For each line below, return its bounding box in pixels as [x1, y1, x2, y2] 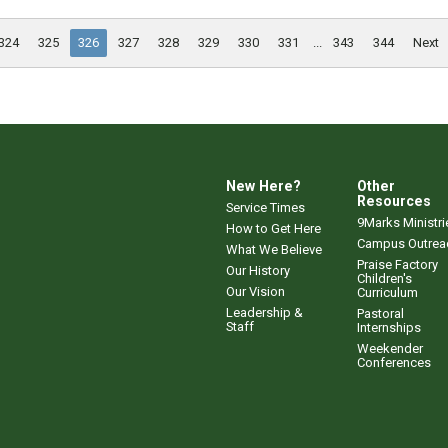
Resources [357, 192, 431, 209]
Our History [226, 262, 290, 278]
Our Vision [226, 283, 285, 299]
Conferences [357, 354, 431, 370]
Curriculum [357, 284, 418, 300]
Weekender [357, 340, 423, 356]
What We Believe [226, 241, 322, 257]
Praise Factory [357, 256, 438, 272]
